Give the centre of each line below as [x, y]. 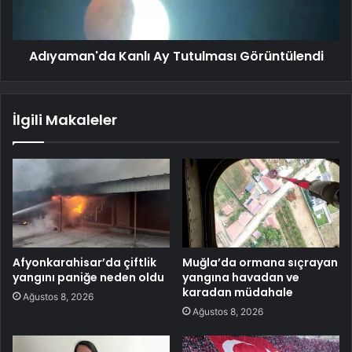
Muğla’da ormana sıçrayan [260, 262]
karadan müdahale [238, 292]
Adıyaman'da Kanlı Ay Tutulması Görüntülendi [176, 57]
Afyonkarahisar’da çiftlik [84, 262]
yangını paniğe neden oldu [88, 277]
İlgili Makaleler [65, 120]
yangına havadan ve [241, 277]
